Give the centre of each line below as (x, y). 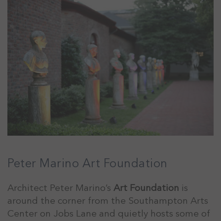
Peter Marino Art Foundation (88, 164)
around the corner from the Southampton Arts (108, 201)
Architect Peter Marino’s (60, 188)
